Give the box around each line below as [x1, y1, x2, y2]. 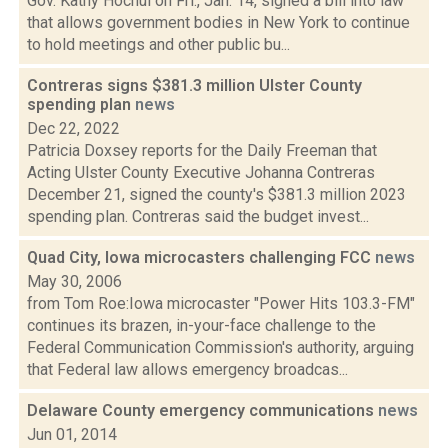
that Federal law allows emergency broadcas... [27, 360, 348, 379]
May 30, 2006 [27, 272, 122, 291]
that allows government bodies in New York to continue [27, 13, 410, 32]
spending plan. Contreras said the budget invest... [27, 207, 369, 226]
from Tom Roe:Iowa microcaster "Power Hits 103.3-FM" [27, 294, 415, 313]
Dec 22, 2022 [27, 119, 120, 138]
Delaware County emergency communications [27, 401, 378, 420]
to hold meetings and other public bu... [27, 35, 290, 54]
